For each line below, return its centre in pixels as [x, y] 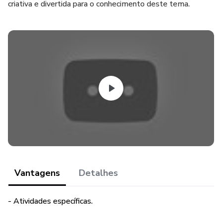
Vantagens [37, 173]
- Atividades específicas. [50, 201]
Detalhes [98, 173]
